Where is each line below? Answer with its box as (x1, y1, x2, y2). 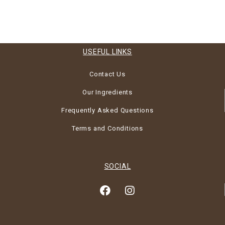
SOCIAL (104, 162, 131, 171)
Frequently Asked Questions (61, 106, 154, 115)
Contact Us (89, 70, 126, 78)
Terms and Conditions (72, 125, 143, 133)
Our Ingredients (82, 88, 133, 96)
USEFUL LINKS (83, 48, 132, 56)
